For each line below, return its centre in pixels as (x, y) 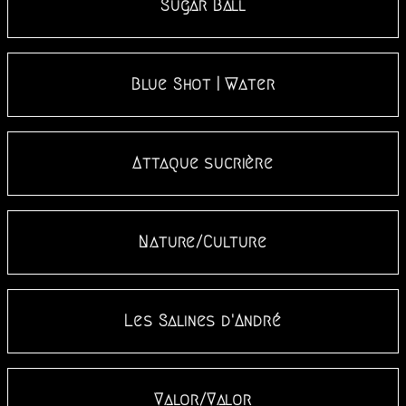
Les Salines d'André (203, 321)
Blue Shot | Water (203, 85)
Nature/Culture (203, 242)
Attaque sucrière (203, 164)
